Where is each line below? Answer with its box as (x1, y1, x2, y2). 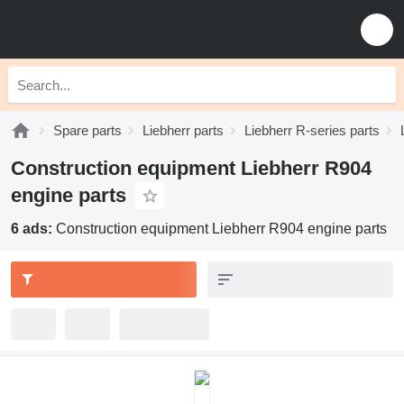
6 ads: (11, 221, 56, 236)
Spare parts (53, 123, 122, 138)
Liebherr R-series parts (244, 123, 380, 138)
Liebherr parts (142, 123, 224, 138)
